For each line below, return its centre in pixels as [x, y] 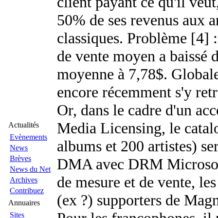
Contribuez [27, 191]
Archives [24, 180]
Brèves [20, 158]
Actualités [24, 125]
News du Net [30, 169]
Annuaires [24, 203]
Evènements [28, 137]
